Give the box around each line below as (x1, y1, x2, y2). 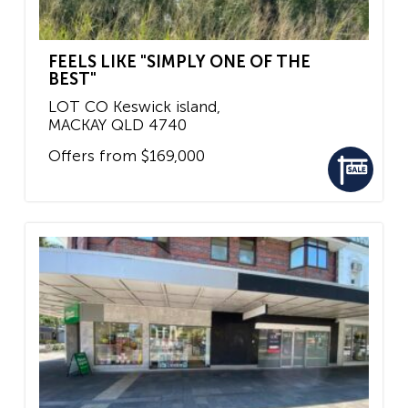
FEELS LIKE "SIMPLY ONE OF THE (48, 52, 311, 73)
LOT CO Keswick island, (48, 97, 220, 117)
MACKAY (48, 116, 107, 135)
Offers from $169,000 (48, 146, 205, 165)
